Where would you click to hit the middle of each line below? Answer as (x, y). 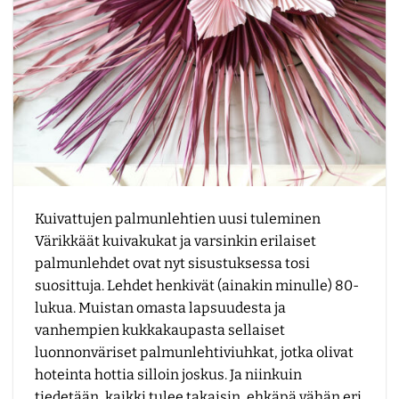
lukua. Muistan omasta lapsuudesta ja (160, 307)
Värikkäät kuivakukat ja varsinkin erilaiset (175, 240)
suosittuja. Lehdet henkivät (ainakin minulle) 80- (197, 285)
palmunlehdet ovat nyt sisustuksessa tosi (172, 263)
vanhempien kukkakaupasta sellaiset (160, 330)
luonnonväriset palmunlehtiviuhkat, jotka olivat (194, 352)
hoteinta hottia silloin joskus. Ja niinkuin (168, 374)
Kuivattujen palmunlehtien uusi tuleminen (178, 218)
